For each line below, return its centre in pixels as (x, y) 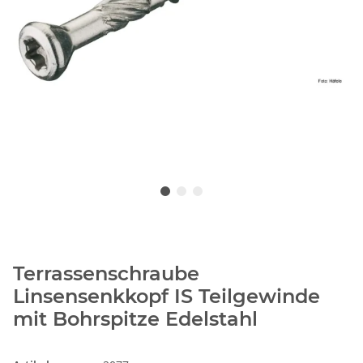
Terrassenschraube (106, 274)
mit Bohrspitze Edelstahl (135, 319)
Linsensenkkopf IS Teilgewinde (167, 297)
